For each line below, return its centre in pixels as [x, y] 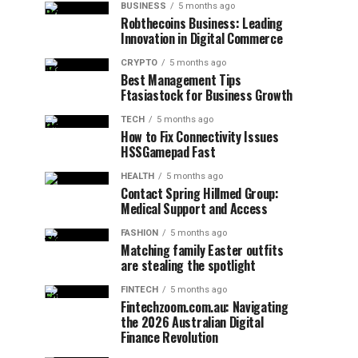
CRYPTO [139, 63]
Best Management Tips [181, 80]
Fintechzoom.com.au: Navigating [205, 307]
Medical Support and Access [194, 209]
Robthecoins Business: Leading [202, 23]
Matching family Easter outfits [202, 250]
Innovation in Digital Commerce [202, 38]
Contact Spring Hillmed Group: [200, 193]
